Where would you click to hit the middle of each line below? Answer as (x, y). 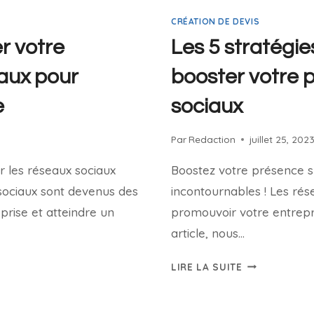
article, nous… (208, 233)
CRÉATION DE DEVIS (216, 22)
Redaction (212, 139)
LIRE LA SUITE (207, 266)
